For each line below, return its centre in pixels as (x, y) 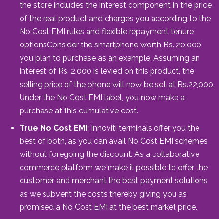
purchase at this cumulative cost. (79, 110)
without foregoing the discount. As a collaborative (109, 154)
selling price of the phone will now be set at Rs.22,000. (117, 84)
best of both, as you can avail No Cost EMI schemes (114, 141)
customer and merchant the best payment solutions (114, 180)
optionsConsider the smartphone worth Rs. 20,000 (110, 44)
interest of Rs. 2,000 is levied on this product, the (107, 71)
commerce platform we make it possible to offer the (114, 167)
